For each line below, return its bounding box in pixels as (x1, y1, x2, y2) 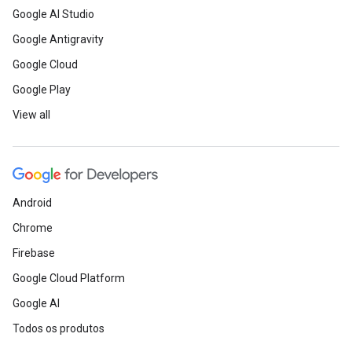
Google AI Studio (13, 8, 94, 20)
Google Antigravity (13, 33, 104, 46)
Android (13, 196, 52, 209)
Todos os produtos (13, 322, 104, 335)
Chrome (13, 222, 53, 234)
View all (13, 108, 50, 121)
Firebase (13, 247, 55, 259)
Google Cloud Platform (13, 272, 125, 284)
